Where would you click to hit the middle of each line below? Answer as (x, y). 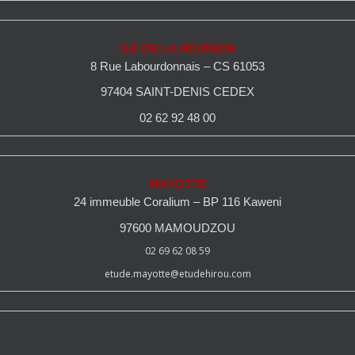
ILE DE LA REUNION (177, 49)
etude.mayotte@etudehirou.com (177, 273)
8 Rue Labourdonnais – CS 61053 (177, 66)
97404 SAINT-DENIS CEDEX (177, 92)
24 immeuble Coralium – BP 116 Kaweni (177, 202)
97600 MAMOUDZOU (177, 228)
